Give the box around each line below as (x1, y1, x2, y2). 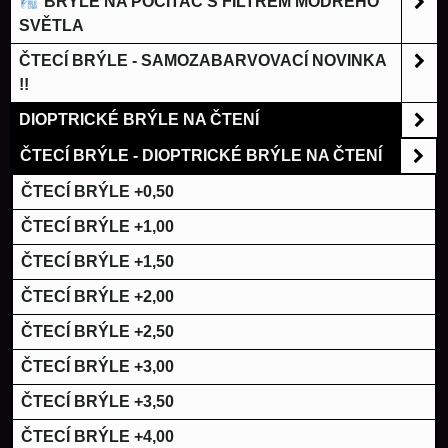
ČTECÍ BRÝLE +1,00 (21, 217, 174, 235)
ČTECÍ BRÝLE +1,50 (21, 252, 174, 270)
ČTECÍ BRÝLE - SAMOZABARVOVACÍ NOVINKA (19, 51, 387, 69)
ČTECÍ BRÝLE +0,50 (21, 182, 174, 200)
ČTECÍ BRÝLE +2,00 (21, 287, 174, 305)
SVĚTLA (19, 16, 84, 34)
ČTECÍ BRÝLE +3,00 (21, 357, 174, 375)
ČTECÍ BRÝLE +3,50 (21, 392, 174, 410)
